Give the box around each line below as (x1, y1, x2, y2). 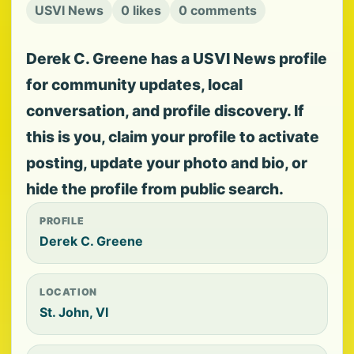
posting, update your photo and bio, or (26, 153, 307, 172)
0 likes (121, 2, 161, 18)
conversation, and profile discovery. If (26, 101, 304, 120)
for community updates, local (26, 75, 243, 94)
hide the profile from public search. (26, 179, 284, 198)
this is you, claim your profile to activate (26, 127, 319, 146)
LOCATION (40, 286, 97, 298)
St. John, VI (40, 304, 108, 320)
